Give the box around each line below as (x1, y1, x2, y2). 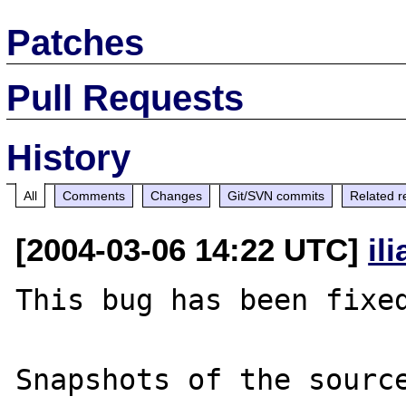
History (6, 137, 131, 178)
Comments (63, 188, 126, 203)
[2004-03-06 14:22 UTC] (15, 231, 369, 267)
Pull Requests (6, 77, 245, 118)
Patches (6, 22, 145, 63)
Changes (150, 188, 203, 203)
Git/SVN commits (227, 188, 325, 203)
